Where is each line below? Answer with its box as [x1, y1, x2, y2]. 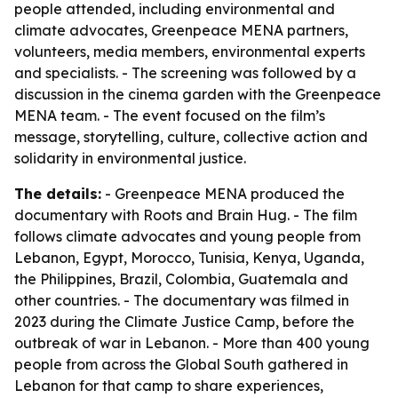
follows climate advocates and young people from [14, 227, 361, 245]
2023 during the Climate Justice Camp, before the [14, 313, 354, 330]
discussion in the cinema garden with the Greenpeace [14, 85, 381, 103]
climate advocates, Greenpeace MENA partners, [14, 21, 348, 39]
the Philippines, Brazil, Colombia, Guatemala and [14, 270, 348, 288]
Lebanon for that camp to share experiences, [14, 377, 323, 394]
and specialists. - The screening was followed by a [14, 64, 356, 82]
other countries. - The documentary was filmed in [14, 291, 349, 309]
